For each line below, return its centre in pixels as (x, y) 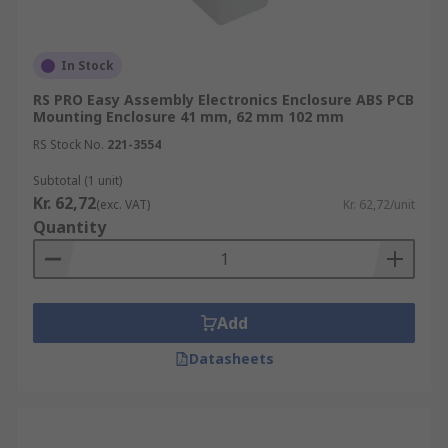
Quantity (69, 227)
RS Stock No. (68, 144)
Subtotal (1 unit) (77, 180)
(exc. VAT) (123, 204)
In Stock (87, 65)
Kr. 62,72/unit (379, 204)
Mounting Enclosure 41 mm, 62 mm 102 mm (188, 116)
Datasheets (231, 358)
